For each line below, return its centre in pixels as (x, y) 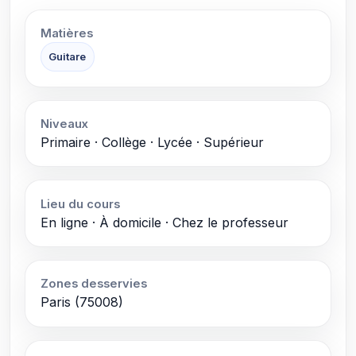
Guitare (68, 57)
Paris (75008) (81, 302)
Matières (66, 34)
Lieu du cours (80, 204)
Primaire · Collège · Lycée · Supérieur (152, 142)
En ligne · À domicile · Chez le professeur (164, 222)
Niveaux (64, 124)
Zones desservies (93, 284)
